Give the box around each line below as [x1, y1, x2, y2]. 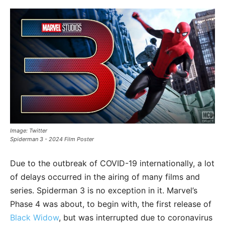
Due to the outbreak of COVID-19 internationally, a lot [10, 158, 214, 169]
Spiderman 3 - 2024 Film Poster [10, 136, 94, 143]
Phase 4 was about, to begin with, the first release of [10, 199, 211, 209]
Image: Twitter [10, 127, 47, 135]
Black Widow [10, 212, 59, 223]
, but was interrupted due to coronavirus [59, 212, 212, 223]
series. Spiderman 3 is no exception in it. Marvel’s [10, 185, 197, 196]
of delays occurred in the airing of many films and [10, 172, 200, 182]
